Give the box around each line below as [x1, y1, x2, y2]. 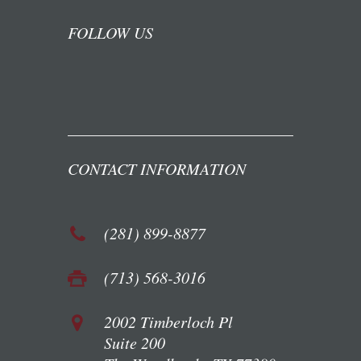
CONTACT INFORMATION [68, 157, 246, 179]
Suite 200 [104, 331, 165, 353]
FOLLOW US [68, 21, 153, 43]
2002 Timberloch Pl [104, 310, 233, 332]
